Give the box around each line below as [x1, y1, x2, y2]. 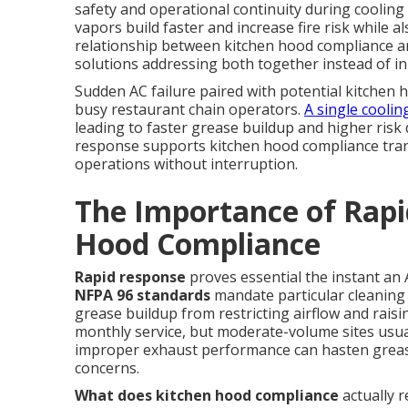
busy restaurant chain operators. [75, 99, 304, 119]
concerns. [75, 358, 139, 378]
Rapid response [75, 267, 186, 287]
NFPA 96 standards [75, 285, 210, 305]
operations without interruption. [75, 154, 298, 174]
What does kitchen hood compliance [75, 385, 339, 405]
